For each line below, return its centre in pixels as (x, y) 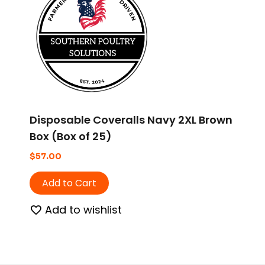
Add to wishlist (83, 209)
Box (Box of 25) (71, 137)
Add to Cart (69, 183)
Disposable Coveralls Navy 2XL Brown (131, 120)
